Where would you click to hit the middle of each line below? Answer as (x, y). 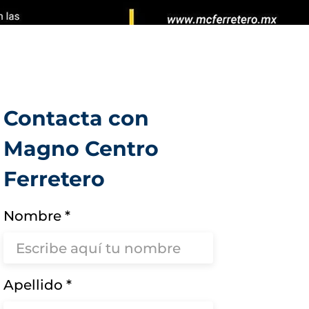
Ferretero (54, 179)
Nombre (33, 216)
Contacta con (77, 118)
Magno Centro (81, 149)
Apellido (33, 285)
